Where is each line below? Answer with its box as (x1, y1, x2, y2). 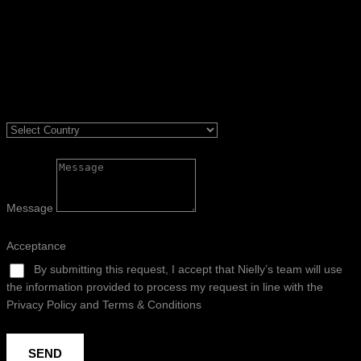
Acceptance (6, 239, 66, 252)
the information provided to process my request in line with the (6, 280, 323, 293)
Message (6, 201, 56, 214)
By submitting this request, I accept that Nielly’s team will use (34, 262, 342, 276)
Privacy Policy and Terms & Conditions (6, 297, 201, 311)
